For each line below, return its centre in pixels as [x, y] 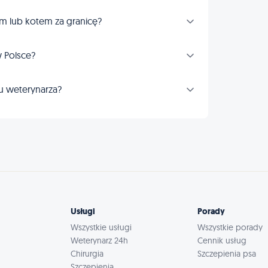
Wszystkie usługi [101, 228]
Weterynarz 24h [99, 241]
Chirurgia [87, 254]
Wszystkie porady [230, 228]
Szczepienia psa [227, 254]
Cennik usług [222, 241]
